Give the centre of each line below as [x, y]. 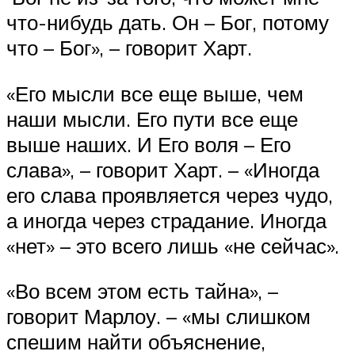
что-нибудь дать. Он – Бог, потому [168, 23]
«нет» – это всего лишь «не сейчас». [173, 245]
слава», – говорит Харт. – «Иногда [163, 169]
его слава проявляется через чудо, [170, 195]
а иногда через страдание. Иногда [166, 220]
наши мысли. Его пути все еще [152, 118]
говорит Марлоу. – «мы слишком [158, 317]
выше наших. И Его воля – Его [149, 144]
